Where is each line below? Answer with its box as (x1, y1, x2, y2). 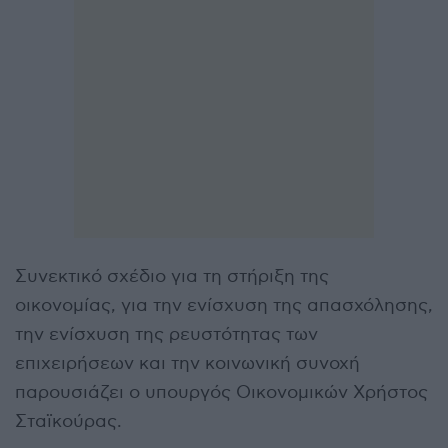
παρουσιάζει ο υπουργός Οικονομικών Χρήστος (15, 382, 428, 404)
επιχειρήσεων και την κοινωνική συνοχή (15, 353, 360, 375)
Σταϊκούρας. (15, 411, 122, 433)
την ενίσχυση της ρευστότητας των (15, 324, 318, 346)
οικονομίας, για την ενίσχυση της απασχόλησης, (15, 295, 433, 317)
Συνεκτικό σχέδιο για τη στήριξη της (15, 266, 329, 288)
